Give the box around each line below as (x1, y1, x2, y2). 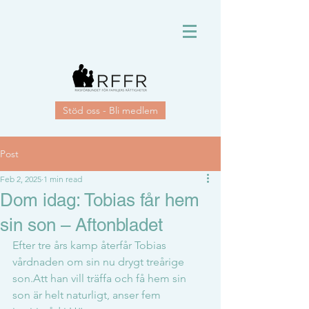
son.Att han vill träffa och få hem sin (12, 272, 189, 285)
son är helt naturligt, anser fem (12, 288, 163, 301)
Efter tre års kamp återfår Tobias (12, 239, 169, 252)
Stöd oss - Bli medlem (63, 104, 158, 117)
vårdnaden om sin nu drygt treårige (12, 255, 187, 268)
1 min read (43, 174, 82, 184)
